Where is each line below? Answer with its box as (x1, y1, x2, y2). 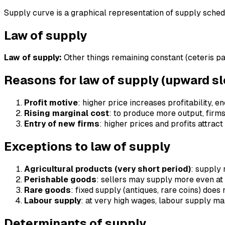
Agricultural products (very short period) (24, 164, 191, 174)
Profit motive (24, 98, 78, 108)
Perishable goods (24, 175, 96, 185)
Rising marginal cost (24, 108, 109, 119)
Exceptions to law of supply (4, 140, 170, 154)
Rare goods (24, 185, 71, 195)
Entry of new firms (24, 119, 99, 129)
